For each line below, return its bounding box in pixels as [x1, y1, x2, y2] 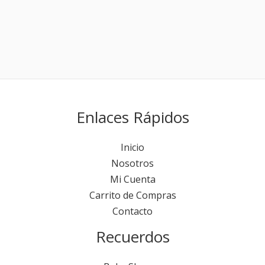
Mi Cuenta [109, 173, 156, 186]
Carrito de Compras [89, 189, 176, 202]
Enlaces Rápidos [76, 106, 189, 128]
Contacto [112, 205, 153, 218]
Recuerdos [95, 226, 170, 248]
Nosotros [111, 157, 154, 170]
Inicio [121, 141, 144, 154]
